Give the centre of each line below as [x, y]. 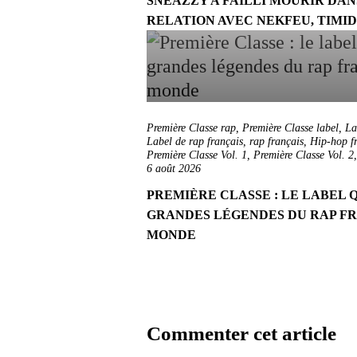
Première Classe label [290, 128]
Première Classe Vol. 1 [197, 155]
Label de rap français [195, 141]
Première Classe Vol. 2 [304, 155]
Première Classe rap [191, 128]
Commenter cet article [241, 333]
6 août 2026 [174, 169]
